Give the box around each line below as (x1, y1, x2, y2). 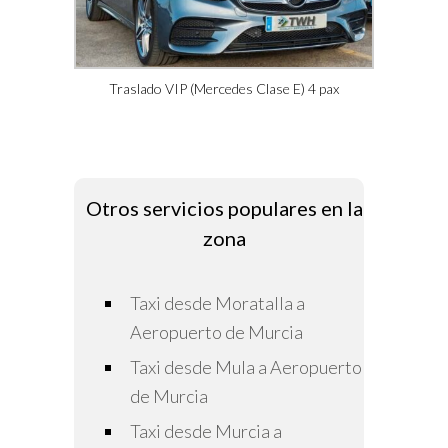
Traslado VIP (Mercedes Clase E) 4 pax (109, 80, 339, 98)
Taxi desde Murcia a (130, 420, 282, 443)
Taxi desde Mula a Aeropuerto (130, 356, 362, 379)
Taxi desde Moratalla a (130, 292, 305, 315)
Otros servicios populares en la (85, 196, 363, 221)
